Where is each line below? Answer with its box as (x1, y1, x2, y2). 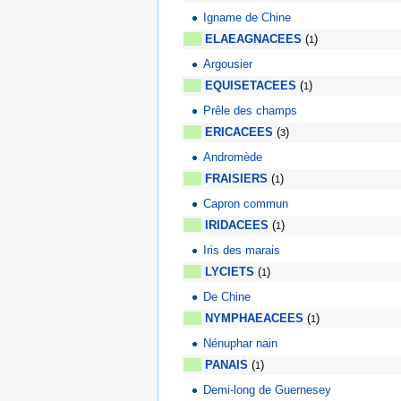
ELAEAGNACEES (205, 32, 302, 47)
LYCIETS (205, 265, 254, 279)
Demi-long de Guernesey (203, 382, 332, 397)
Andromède (203, 149, 263, 164)
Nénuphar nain (203, 336, 278, 350)
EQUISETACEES (205, 79, 296, 93)
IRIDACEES (205, 218, 269, 233)
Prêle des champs (203, 103, 298, 117)
